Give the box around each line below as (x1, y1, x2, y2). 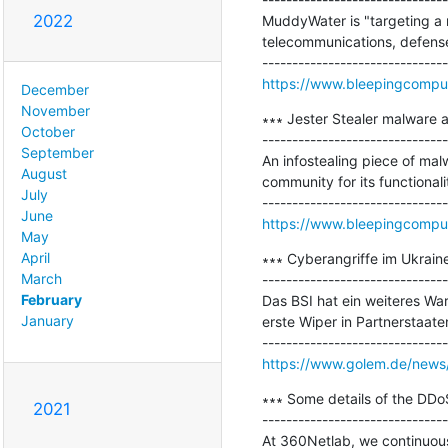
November (21, 101, 90, 119)
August (21, 164, 67, 182)
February (21, 290, 82, 308)
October (21, 122, 75, 140)
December (21, 80, 89, 98)
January (21, 311, 74, 329)
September (21, 143, 94, 161)
